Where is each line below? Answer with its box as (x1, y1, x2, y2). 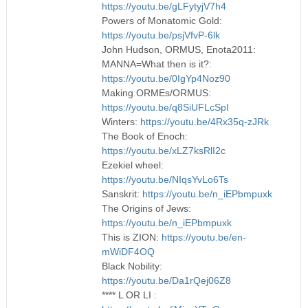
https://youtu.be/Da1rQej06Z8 (101, 274, 231, 286)
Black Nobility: (101, 260, 162, 272)
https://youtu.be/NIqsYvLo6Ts (101, 173, 228, 185)
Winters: (101, 115, 140, 127)
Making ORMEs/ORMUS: (101, 87, 211, 98)
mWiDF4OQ (101, 245, 155, 257)
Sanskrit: (101, 188, 142, 199)
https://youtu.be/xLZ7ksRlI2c (101, 144, 225, 156)
